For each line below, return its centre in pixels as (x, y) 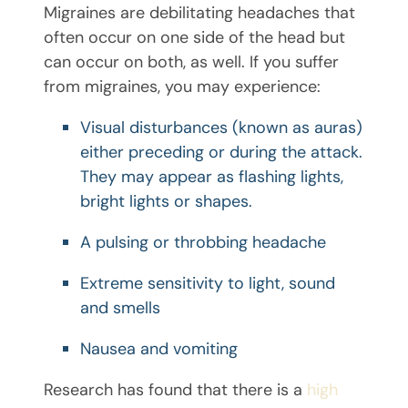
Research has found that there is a (175, 390)
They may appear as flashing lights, (212, 177)
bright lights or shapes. (166, 202)
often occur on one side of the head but (194, 38)
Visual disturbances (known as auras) (221, 128)
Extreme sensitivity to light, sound (208, 284)
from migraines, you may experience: (182, 87)
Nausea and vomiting (159, 349)
